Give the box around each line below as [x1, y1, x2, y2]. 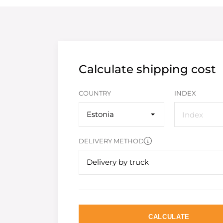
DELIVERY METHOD [79, 137, 144, 145]
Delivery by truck [87, 157, 149, 167]
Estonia [87, 110, 114, 119]
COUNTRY [79, 89, 111, 97]
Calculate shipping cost [79, 62, 216, 76]
